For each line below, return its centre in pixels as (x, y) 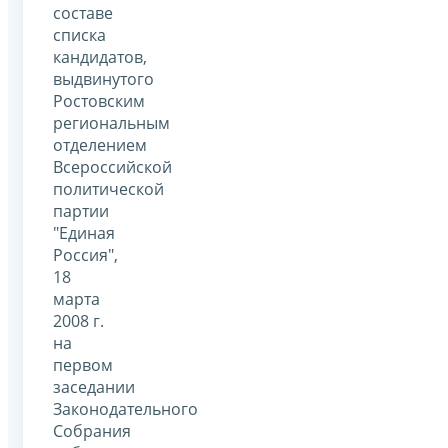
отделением (100, 144)
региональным (111, 122)
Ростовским (99, 100)
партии (81, 210)
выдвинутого (103, 78)
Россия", (85, 254)
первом (83, 364)
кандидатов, (100, 56)
